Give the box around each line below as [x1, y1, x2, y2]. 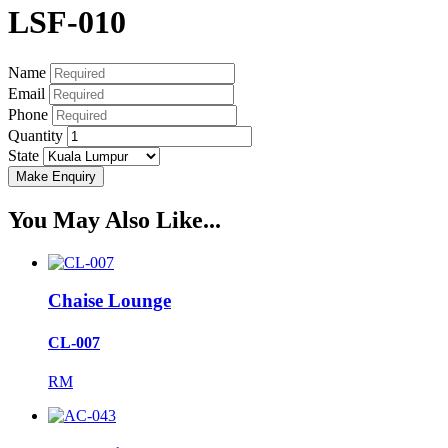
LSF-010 [8, 4, 126, 41]
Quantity [8, 126, 63, 144]
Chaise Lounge [48, 290, 171, 312]
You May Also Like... [8, 206, 221, 233]
